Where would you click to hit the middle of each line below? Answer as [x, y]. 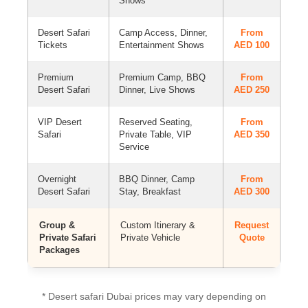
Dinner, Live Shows [157, 90]
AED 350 [252, 134]
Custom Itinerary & [158, 225]
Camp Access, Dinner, [163, 33]
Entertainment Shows [162, 45]
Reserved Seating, [156, 122]
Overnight [57, 179]
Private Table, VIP [155, 134]
